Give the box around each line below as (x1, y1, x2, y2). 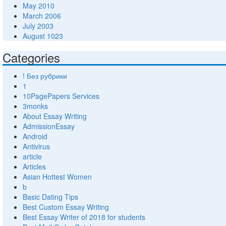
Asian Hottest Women (23, 172, 92, 182)
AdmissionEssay (23, 121, 75, 132)
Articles (23, 161, 46, 172)
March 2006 (23, 11, 61, 21)
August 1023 (23, 31, 63, 41)
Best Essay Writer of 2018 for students (23, 212, 145, 222)
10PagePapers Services (23, 91, 99, 101)
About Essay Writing (23, 111, 87, 122)
